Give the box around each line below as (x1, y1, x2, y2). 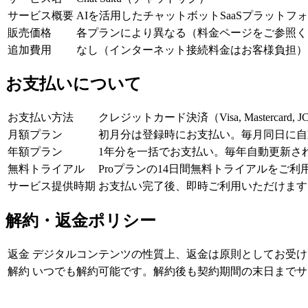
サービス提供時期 (8, 180, 96, 192)
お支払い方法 (8, 111, 74, 124)
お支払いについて (5, 75, 142, 93)
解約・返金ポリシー (5, 212, 156, 230)
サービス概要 (8, 9, 74, 21)
